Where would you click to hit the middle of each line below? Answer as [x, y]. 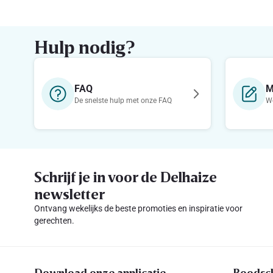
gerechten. [54, 221]
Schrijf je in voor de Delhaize [126, 176]
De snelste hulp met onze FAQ [123, 101]
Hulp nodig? [84, 47]
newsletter [69, 193]
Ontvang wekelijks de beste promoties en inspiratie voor [138, 208]
